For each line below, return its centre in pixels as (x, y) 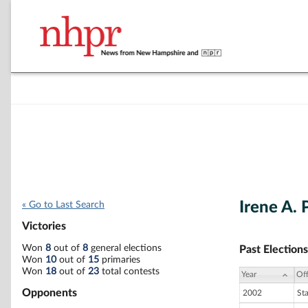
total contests (129, 271)
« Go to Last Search (63, 205)
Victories (44, 227)
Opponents (49, 293)
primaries (120, 260)
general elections (125, 248)
